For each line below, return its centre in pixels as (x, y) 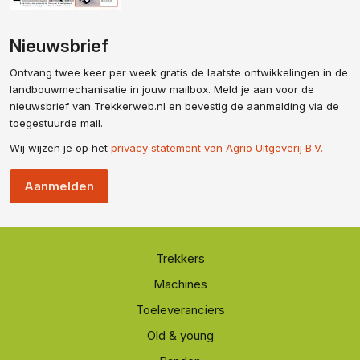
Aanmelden (59, 186)
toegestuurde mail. (56, 123)
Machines (180, 284)
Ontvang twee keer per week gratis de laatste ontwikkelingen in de (179, 73)
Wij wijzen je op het (60, 148)
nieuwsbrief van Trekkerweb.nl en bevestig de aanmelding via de (174, 106)
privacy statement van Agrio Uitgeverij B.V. (217, 148)
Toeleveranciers (180, 310)
